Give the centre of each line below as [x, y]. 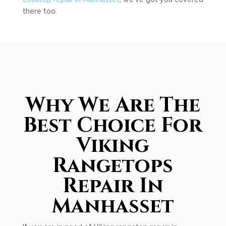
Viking [113, 146]
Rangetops [113, 166]
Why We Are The [113, 105]
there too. [40, 11]
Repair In [113, 186]
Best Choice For [113, 126]
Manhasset [113, 206]
